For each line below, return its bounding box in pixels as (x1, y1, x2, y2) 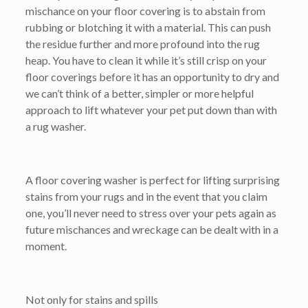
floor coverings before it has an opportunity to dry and (25, 70, 279, 84)
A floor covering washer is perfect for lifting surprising (25, 173, 280, 187)
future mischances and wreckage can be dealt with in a (25, 223, 278, 236)
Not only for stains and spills (25, 293, 158, 307)
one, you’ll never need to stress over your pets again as (25, 206, 276, 220)
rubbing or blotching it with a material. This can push (25, 21, 271, 34)
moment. (25, 239, 67, 253)
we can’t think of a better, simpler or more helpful (25, 87, 254, 100)
